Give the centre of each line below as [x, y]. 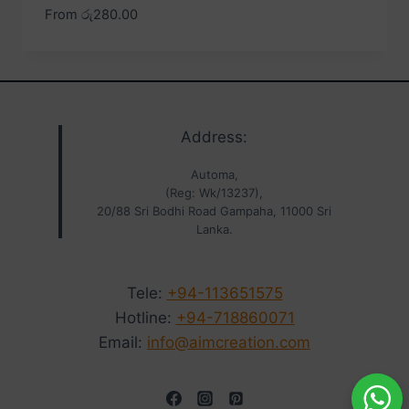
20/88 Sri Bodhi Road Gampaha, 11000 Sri [214, 211]
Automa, [214, 175]
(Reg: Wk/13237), [214, 193]
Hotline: [145, 318]
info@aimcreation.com [229, 343]
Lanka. [214, 230]
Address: [214, 137]
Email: [123, 343]
